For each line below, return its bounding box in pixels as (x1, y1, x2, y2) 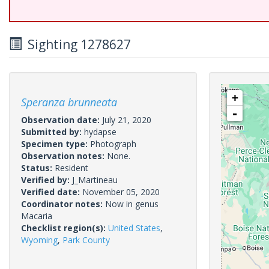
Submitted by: (21, 126, 84, 138)
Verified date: (21, 186, 82, 198)
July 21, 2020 (102, 114, 151, 125)
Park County (62, 234, 110, 246)
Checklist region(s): (21, 222, 108, 234)
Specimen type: (21, 138, 90, 150)
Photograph (90, 138, 136, 150)
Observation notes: (21, 150, 107, 162)
